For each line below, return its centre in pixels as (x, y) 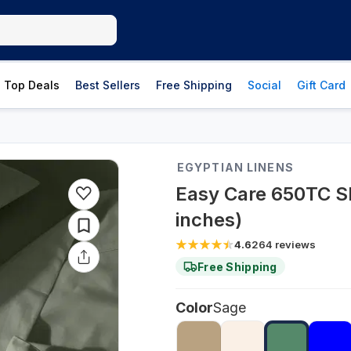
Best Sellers (108, 85)
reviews (295, 244)
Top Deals (32, 85)
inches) (209, 220)
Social (264, 85)
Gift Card (321, 85)
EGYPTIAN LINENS (235, 167)
